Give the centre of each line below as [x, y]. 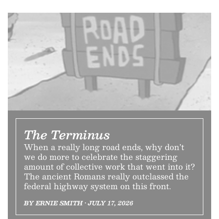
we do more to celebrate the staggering [101, 157]
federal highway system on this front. [98, 186]
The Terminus [67, 134]
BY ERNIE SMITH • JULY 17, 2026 [78, 203]
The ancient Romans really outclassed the [106, 176]
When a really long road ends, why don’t [104, 147]
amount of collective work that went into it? [109, 166]
